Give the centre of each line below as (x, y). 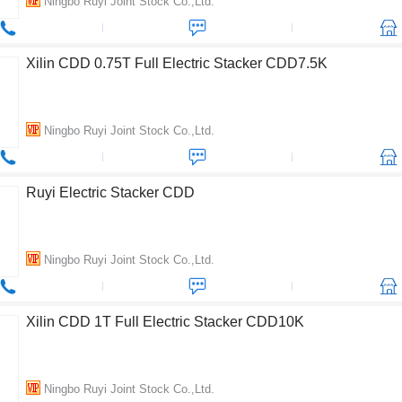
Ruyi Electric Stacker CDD (110, 192)
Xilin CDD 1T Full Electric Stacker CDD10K (165, 322)
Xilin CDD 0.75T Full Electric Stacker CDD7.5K (177, 63)
